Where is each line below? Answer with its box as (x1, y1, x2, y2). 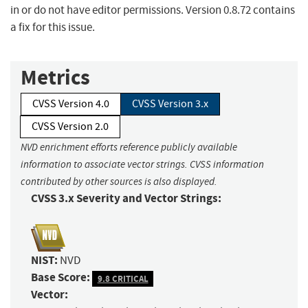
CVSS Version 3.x (132, 97, 208, 111)
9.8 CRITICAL (97, 272, 148, 285)
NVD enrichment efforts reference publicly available (21, 141, 237, 154)
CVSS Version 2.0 (32, 120, 109, 134)
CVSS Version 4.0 (32, 97, 109, 111)
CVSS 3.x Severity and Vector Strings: (31, 190, 221, 207)
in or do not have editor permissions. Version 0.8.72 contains (10, 3, 295, 18)
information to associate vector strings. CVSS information (21, 158, 264, 171)
